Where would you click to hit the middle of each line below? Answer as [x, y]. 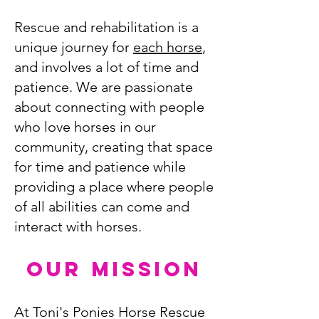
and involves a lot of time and [106, 67]
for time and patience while [100, 167]
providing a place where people [114, 187]
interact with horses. [80, 226]
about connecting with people [109, 107]
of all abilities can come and [102, 206]
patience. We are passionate [104, 87]
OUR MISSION [114, 269]
